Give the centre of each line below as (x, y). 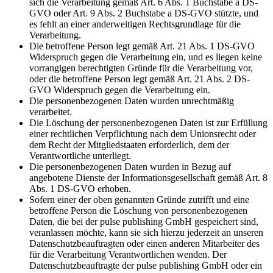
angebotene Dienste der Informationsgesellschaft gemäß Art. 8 (148, 178)
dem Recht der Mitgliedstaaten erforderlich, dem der (129, 145)
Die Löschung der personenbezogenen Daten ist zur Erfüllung (148, 123)
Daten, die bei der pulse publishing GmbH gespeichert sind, (144, 222)
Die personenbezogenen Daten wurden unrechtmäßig (132, 101)
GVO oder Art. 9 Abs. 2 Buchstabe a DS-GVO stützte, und (144, 13)
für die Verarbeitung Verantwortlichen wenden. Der (128, 255)
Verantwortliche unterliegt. (80, 156)
